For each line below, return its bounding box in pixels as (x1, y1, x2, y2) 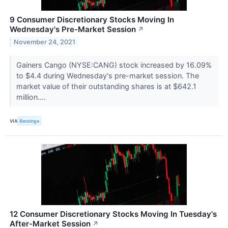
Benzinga (19, 118, 40, 124)
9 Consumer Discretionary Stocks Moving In (10, 15, 174, 25)
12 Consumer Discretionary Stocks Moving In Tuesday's (10, 209, 217, 219)
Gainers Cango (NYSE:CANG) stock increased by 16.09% (16, 61, 212, 70)
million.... (16, 93, 48, 102)
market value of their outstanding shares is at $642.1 (16, 82, 196, 91)
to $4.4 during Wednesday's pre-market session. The (16, 71, 199, 80)
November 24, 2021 (14, 38, 76, 46)
